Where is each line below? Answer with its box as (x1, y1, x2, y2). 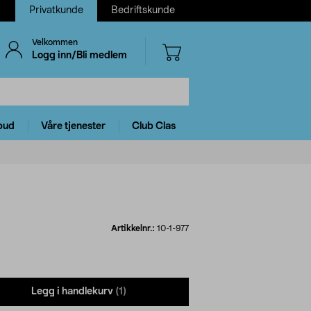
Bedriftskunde (111, 6, 175, 15)
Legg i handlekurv (31, 287, 113, 297)
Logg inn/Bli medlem (31, 51, 127, 60)
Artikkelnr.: (111, 224, 157, 233)
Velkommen (31, 38, 78, 47)
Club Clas (132, 121, 176, 131)
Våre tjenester (41, 121, 106, 131)
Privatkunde (29, 6, 83, 15)
